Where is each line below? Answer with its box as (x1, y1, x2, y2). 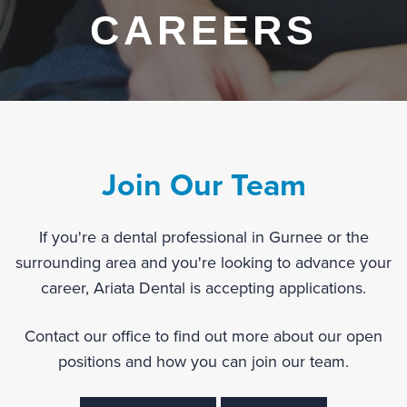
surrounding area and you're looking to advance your (15, 253, 392, 273)
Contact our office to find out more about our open (25, 326, 382, 347)
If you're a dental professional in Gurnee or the (38, 227, 369, 248)
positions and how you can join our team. (58, 352, 349, 372)
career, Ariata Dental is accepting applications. (41, 278, 366, 299)
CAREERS (90, 7, 317, 55)
